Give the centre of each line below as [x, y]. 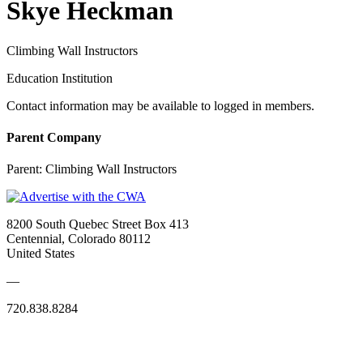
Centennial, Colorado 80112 [79, 239]
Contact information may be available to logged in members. [160, 105]
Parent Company [54, 138]
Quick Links [41, 340]
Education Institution [60, 78]
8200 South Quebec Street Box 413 [98, 224]
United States [41, 254]
